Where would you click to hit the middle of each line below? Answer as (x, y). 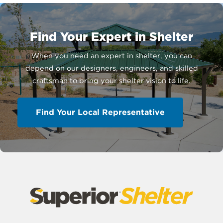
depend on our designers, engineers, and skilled (111, 68)
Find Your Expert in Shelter (111, 37)
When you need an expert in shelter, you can (111, 56)
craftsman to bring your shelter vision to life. (111, 81)
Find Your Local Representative (100, 112)
